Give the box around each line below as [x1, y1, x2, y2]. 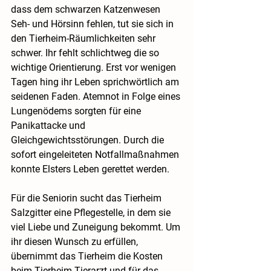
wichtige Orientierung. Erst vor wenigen [11, 62, 178, 74]
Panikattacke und [11, 120, 88, 132]
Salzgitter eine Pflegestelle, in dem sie [11, 207, 173, 219]
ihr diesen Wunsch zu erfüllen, [11, 236, 140, 248]
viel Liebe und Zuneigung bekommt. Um [11, 221, 183, 233]
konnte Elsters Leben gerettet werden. [11, 163, 169, 175]
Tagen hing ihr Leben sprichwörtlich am [11, 76, 181, 88]
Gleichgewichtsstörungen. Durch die [11, 134, 166, 146]
